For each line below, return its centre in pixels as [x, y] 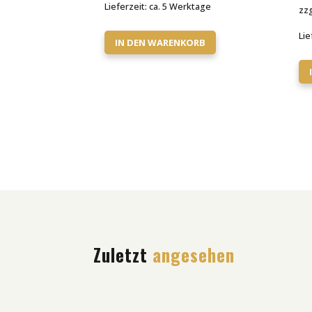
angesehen [194, 255]
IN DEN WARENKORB [161, 43]
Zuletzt [123, 255]
